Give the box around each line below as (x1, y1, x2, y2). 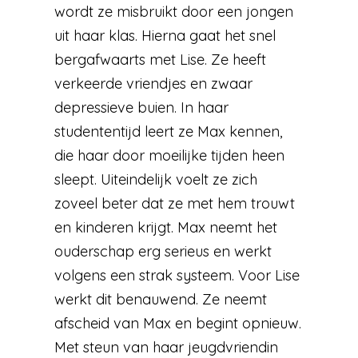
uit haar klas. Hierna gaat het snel (54, 26, 276, 45)
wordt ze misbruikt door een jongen (54, 2, 294, 21)
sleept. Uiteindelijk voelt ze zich (54, 169, 258, 189)
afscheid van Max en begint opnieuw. (54, 313, 302, 332)
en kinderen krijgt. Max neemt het (54, 217, 278, 237)
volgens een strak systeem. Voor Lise (54, 265, 300, 284)
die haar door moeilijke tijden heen (54, 145, 285, 165)
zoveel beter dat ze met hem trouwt (54, 193, 296, 213)
